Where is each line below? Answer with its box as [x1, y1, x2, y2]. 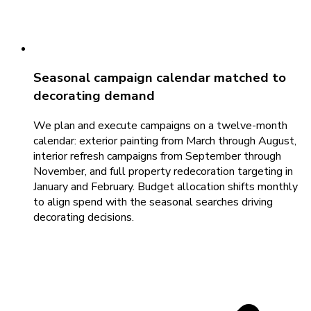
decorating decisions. [33, 210, 134, 225]
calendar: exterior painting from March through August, [33, 133, 296, 149]
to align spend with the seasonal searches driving [33, 194, 273, 210]
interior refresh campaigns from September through [33, 149, 281, 164]
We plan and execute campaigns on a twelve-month [33, 118, 287, 133]
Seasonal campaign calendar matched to [33, 69, 286, 87]
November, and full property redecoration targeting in [33, 164, 293, 179]
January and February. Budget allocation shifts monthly [33, 179, 298, 194]
